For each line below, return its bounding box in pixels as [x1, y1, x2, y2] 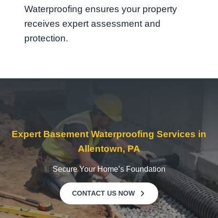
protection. [24, 33, 68, 43]
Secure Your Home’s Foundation [53, 164, 165, 173]
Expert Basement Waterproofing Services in [12, 128, 206, 139]
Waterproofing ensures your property [24, 3, 177, 14]
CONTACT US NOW [72, 189, 135, 198]
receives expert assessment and [24, 18, 161, 29]
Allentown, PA [78, 143, 140, 154]
